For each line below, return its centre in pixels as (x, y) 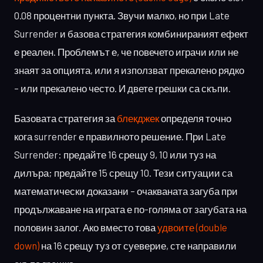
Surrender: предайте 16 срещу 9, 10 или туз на (115, 154)
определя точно (195, 118)
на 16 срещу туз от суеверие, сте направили (138, 245)
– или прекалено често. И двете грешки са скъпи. (122, 88)
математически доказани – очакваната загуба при (126, 190)
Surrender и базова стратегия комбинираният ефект (131, 33)
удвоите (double (192, 227)
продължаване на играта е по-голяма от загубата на (130, 209)
